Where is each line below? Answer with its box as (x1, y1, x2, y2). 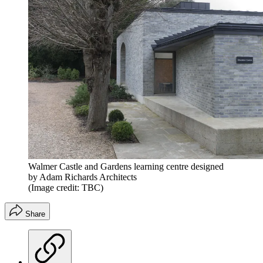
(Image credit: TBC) (28, 182, 103, 193)
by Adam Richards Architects (28, 171, 137, 182)
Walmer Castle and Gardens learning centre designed (28, 161, 224, 171)
